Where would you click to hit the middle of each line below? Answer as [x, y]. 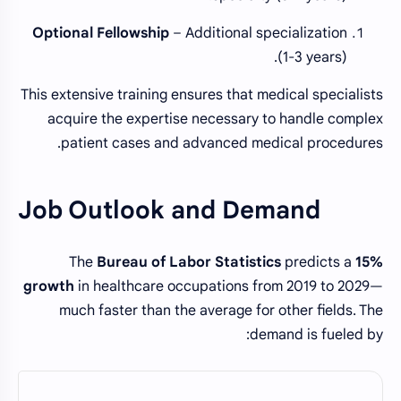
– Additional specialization [258, 34]
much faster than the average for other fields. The [221, 311]
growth [49, 287]
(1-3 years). [312, 58]
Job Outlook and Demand [169, 210]
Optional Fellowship [101, 34]
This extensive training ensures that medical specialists [202, 95]
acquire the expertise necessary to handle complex [215, 119]
